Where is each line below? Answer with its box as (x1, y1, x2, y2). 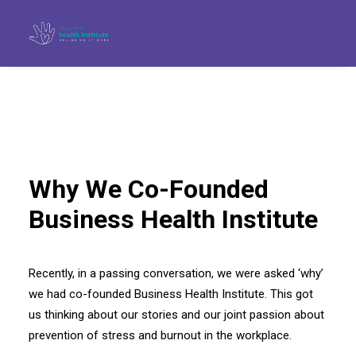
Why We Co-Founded (29, 174, 269, 204)
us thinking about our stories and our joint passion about (29, 308, 324, 322)
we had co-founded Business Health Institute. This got (29, 287, 313, 301)
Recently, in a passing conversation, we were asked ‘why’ (29, 266, 323, 281)
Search (145, 305, 211, 330)
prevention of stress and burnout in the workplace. (29, 328, 292, 342)
